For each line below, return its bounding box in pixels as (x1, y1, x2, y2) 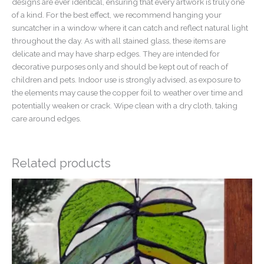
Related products (12, 156, 111, 171)
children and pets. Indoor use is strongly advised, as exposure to (12, 74, 241, 84)
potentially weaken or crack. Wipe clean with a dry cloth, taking (12, 100, 237, 110)
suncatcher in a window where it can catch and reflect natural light (12, 22, 248, 32)
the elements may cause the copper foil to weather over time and (12, 87, 243, 97)
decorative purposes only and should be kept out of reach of (12, 61, 228, 71)
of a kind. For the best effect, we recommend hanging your (12, 9, 222, 19)
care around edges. (12, 113, 81, 123)
